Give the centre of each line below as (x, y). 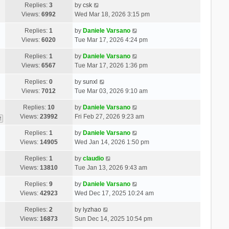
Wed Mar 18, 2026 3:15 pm (112, 14)
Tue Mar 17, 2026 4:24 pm (111, 40)
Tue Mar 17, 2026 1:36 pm (111, 65)
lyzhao (92, 209)
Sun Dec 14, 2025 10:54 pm (113, 219)
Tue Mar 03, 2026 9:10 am (111, 91)
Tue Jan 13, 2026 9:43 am (111, 167)
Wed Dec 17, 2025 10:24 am (114, 193)
